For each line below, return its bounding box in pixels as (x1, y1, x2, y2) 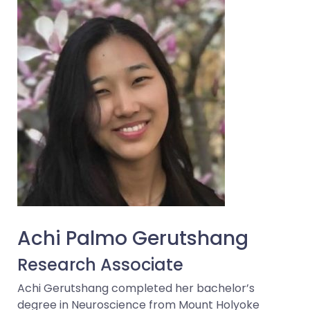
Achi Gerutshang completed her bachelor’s (17, 280, 255, 296)
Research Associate (17, 253, 183, 276)
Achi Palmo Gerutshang (17, 225, 248, 252)
